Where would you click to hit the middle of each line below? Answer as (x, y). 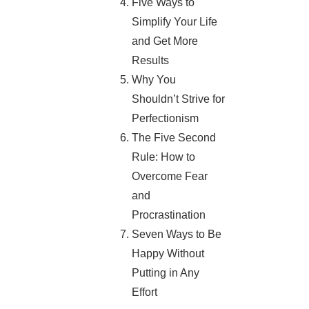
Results (151, 61)
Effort (145, 292)
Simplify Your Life (175, 22)
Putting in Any (166, 273)
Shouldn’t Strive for (179, 99)
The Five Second (174, 138)
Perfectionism (166, 119)
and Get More (165, 41)
